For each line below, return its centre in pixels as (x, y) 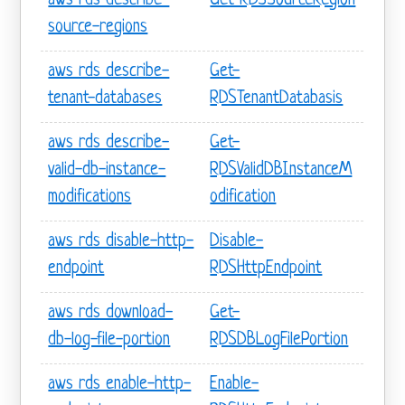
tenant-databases (105, 99)
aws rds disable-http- (121, 241)
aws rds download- (111, 313)
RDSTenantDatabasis (277, 99)
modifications (90, 197)
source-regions (98, 27)
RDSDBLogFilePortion (279, 340)
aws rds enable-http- (120, 384)
